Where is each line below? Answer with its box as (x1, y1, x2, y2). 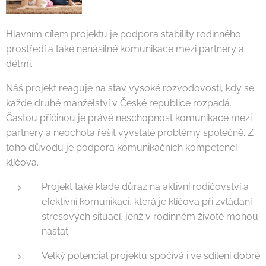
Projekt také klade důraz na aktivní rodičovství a (42, 181, 249, 192)
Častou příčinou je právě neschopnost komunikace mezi (6, 112, 252, 123)
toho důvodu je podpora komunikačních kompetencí (6, 142, 237, 153)
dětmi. (6, 58, 33, 69)
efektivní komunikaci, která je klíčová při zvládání (42, 196, 252, 207)
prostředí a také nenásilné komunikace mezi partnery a (6, 43, 244, 55)
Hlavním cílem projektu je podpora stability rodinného (6, 28, 241, 40)
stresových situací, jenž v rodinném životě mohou (42, 211, 258, 222)
